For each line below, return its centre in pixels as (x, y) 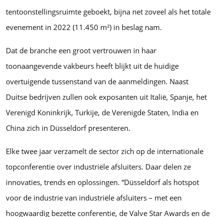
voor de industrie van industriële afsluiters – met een (94, 197)
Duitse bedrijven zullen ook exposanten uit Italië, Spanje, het (106, 97)
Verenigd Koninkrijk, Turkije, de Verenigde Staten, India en (102, 112)
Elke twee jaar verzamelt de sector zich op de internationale (105, 151)
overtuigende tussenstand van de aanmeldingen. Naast (97, 81)
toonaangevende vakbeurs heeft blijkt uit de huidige (92, 66)
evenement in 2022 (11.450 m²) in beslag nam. (84, 27)
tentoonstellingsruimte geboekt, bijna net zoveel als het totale (108, 11)
